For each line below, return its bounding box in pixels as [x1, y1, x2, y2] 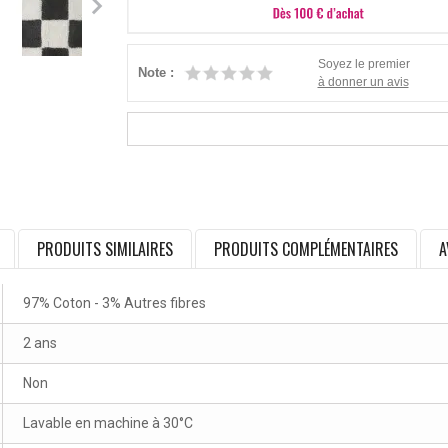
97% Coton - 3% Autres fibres [23, 295, 206, 312]
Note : [137, 65, 174, 81]
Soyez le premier [317, 57, 410, 71]
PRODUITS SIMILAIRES [37, 237, 173, 262]
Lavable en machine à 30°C [23, 415, 193, 432]
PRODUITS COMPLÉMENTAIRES [214, 237, 398, 262]
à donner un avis [317, 75, 409, 89]
